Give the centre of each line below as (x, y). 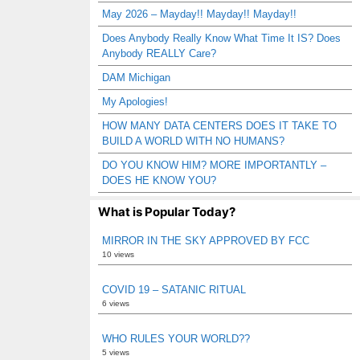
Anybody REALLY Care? (159, 53)
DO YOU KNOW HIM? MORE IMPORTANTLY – (214, 165)
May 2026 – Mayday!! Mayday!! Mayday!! (199, 14)
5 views (116, 352)
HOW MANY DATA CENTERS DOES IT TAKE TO (219, 126)
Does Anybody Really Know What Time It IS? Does (221, 38)
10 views (118, 254)
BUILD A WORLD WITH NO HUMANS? (193, 141)
